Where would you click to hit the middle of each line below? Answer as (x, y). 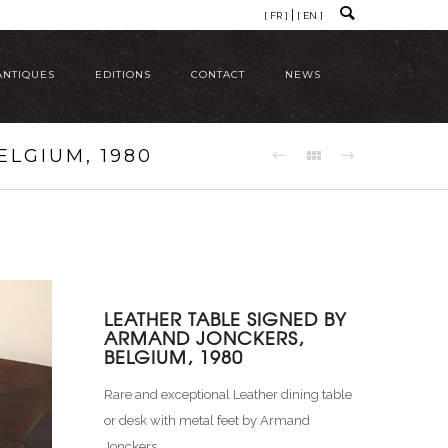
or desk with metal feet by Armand (206, 420)
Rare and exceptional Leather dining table (227, 394)
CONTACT (218, 74)
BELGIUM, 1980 (173, 356)
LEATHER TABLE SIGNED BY (225, 318)
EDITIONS (123, 74)
